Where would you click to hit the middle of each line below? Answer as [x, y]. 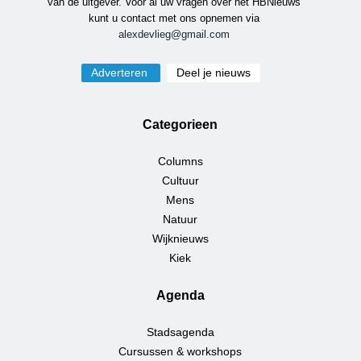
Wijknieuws [180, 238]
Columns [180, 161]
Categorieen [180, 124]
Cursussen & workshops [180, 351]
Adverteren [120, 73]
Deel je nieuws [213, 73]
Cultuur [180, 180]
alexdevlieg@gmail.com [174, 34]
